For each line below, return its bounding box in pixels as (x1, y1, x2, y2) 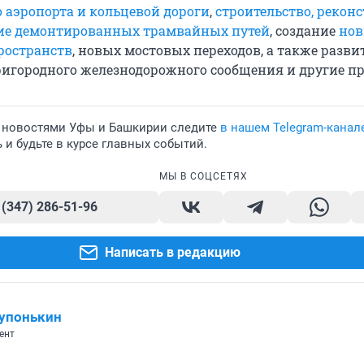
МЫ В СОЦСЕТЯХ (159, 171, 248, 183)
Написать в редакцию (104, 245, 240, 261)
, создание (270, 22, 339, 40)
